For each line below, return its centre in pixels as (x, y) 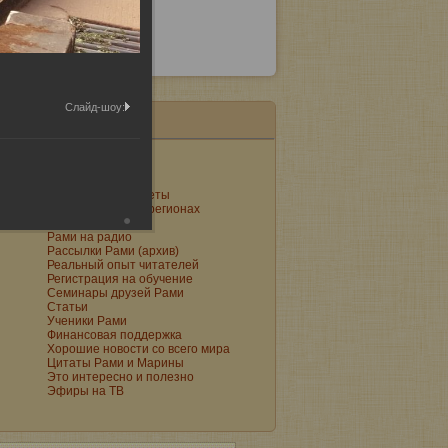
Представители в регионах (123, 208)
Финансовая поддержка (114, 334)
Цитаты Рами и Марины (115, 362)
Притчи (68, 222)
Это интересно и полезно (120, 376)
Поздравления (89, 166)
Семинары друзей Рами (115, 292)
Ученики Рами (87, 320)
